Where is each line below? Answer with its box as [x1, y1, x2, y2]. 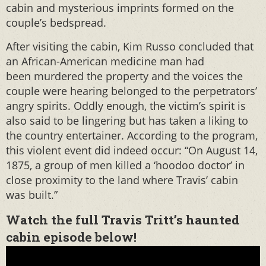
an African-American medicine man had [6, 54, 204, 68]
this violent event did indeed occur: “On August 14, [6, 143, 258, 157]
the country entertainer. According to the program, [6, 128, 258, 142]
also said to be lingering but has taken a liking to [6, 113, 248, 128]
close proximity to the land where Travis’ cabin [6, 173, 238, 187]
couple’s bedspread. [6, 15, 106, 30]
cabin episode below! [6, 229, 137, 245]
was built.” [6, 188, 58, 202]
